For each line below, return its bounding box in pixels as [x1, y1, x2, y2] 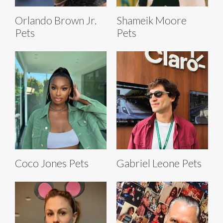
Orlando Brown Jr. [15, 13, 97, 26]
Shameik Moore [116, 13, 187, 26]
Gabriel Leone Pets [116, 157, 202, 170]
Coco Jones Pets [15, 157, 89, 170]
